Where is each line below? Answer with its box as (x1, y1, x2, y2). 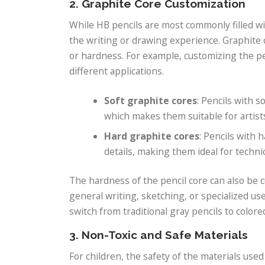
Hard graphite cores (104, 129, 200, 143)
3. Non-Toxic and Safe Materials (69, 228, 248, 242)
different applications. (69, 64, 164, 78)
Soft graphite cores (104, 93, 198, 107)
